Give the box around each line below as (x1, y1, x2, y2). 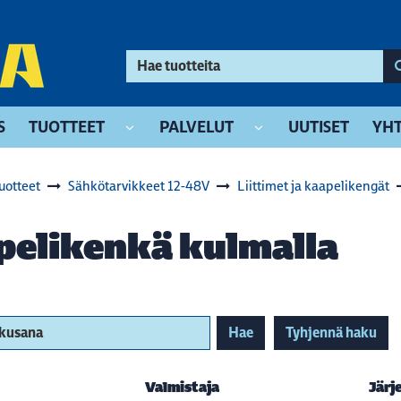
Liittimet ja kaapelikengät (237, 177, 389, 194)
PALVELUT (159, 116, 234, 137)
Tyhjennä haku (285, 323, 377, 342)
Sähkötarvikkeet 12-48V (68, 177, 209, 194)
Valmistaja (144, 378, 219, 397)
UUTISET (288, 116, 349, 137)
